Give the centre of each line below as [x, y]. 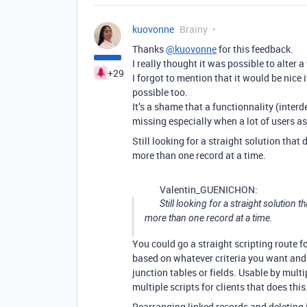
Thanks [149, 49]
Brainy [194, 29]
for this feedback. [255, 49]
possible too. [160, 92]
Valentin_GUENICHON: [209, 189]
